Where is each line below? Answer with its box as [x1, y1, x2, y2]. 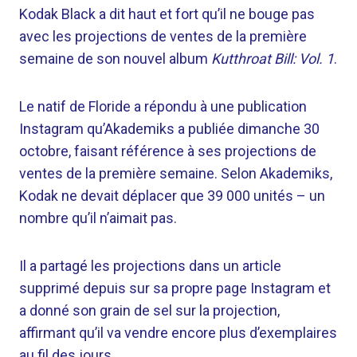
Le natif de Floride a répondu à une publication [19, 98, 307, 115]
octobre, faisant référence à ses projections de [19, 143, 316, 159]
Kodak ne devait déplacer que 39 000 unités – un [19, 187, 325, 204]
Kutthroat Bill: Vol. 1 [211, 50, 334, 67]
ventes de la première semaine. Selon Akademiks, [19, 165, 332, 182]
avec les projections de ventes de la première [19, 28, 307, 45]
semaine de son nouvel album [19, 50, 211, 67]
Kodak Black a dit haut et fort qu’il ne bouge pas [19, 6, 315, 22]
